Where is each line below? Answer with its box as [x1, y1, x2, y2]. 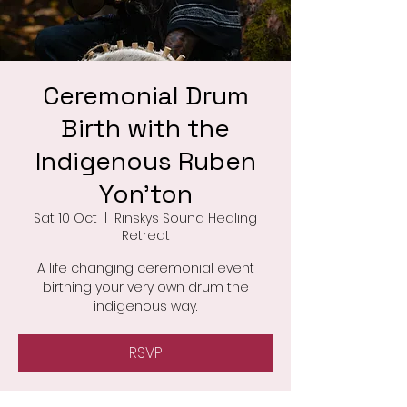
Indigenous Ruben [35, 144, 256, 177]
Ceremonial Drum [42, 78, 249, 112]
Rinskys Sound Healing [114, 208, 257, 227]
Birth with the [61, 111, 230, 144]
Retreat [121, 225, 170, 244]
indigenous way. [94, 296, 197, 315]
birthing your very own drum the [42, 277, 249, 296]
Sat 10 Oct [34, 208, 97, 227]
